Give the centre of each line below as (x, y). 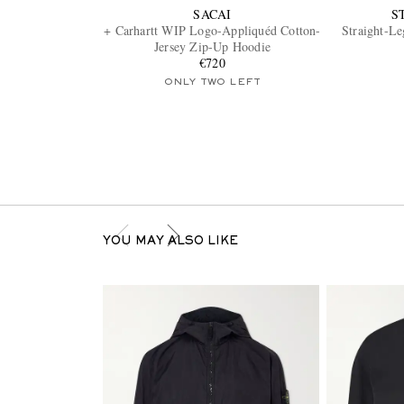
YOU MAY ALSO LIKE (170, 242)
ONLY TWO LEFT (212, 83)
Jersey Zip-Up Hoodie (212, 47)
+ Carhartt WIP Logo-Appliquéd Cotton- (212, 31)
